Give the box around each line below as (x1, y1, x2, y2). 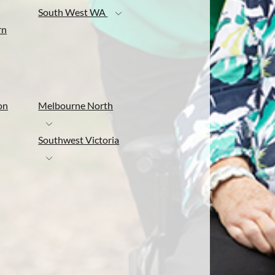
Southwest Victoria (38, 134, 120, 146)
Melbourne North (38, 99, 114, 112)
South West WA (38, 6, 108, 18)
